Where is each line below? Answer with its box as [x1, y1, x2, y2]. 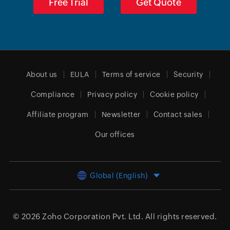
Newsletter [101, 110, 141, 119]
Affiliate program [27, 110, 89, 119]
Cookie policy [150, 90, 199, 99]
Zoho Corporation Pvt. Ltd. [42, 212, 144, 221]
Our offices [95, 130, 135, 139]
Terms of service [102, 70, 161, 79]
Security [173, 70, 203, 79]
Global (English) [90, 171, 148, 180]
